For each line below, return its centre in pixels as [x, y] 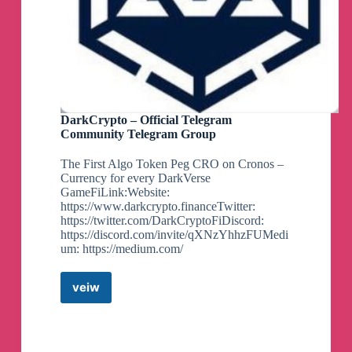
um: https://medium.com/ [121, 248]
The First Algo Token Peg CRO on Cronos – [172, 163]
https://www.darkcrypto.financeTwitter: [158, 206]
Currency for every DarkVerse [135, 178]
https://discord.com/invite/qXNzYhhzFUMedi [174, 234]
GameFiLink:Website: [115, 192]
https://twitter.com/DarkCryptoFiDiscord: [162, 220]
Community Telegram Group [138, 134]
